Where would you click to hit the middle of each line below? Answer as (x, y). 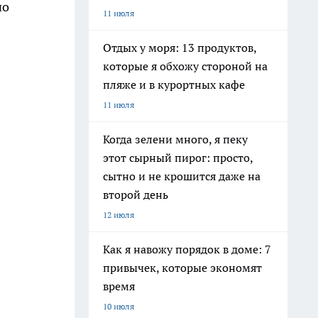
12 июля (119, 215)
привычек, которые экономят (182, 268)
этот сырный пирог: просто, (178, 158)
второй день (136, 194)
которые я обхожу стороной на (185, 66)
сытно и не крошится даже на (182, 176)
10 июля (119, 306)
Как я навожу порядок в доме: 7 (187, 249)
